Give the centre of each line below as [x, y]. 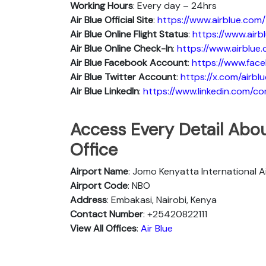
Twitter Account [140, 77]
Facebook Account [146, 62]
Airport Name [99, 171]
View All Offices [103, 228]
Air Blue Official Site [112, 20]
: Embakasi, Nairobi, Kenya [162, 199]
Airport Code [99, 185]
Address [88, 199]
